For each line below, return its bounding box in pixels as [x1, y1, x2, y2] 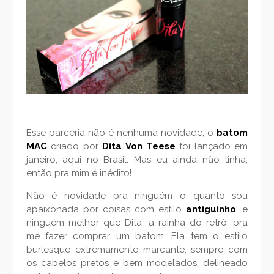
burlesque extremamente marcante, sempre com [26, 244, 248, 255]
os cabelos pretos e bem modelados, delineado [26, 257, 248, 268]
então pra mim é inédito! [26, 168, 131, 179]
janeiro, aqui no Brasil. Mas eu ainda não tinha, [26, 154, 248, 165]
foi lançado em [175, 141, 248, 152]
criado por [46, 141, 103, 152]
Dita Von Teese [102, 141, 176, 152]
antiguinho [186, 204, 237, 215]
